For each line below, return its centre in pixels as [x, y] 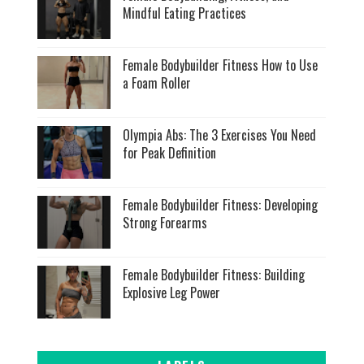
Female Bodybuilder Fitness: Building [214, 274]
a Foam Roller [157, 82]
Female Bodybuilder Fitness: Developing [221, 204]
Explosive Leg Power [172, 292]
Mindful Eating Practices [185, 13]
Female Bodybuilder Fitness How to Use [221, 65]
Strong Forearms [165, 222]
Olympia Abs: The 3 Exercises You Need [220, 134]
